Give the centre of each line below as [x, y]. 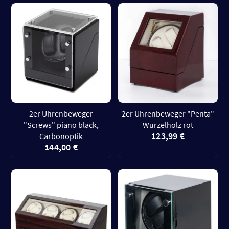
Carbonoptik [61, 136]
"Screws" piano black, [61, 125]
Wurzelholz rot [168, 125]
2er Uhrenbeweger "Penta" [168, 113]
